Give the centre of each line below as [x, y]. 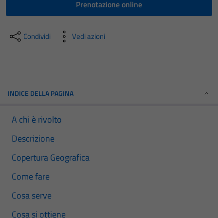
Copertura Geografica [51, 157]
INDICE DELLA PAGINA [41, 93]
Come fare [31, 176]
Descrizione [33, 138]
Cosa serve [32, 195]
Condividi [37, 36]
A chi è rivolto [37, 119]
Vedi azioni [89, 36]
